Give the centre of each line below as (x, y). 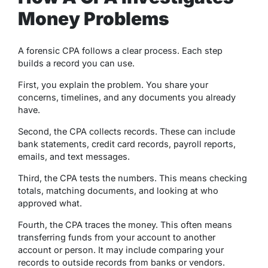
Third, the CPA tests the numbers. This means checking (133, 178)
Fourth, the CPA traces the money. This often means (125, 224)
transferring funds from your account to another (117, 237)
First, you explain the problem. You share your (113, 84)
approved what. (50, 203)
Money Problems (94, 18)
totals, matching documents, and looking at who (118, 190)
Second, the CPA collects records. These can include (127, 131)
